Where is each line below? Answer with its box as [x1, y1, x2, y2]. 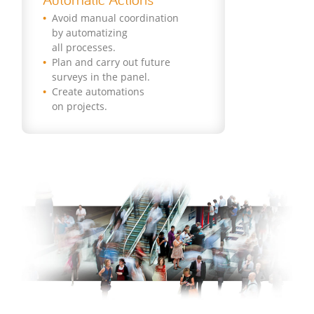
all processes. [52, 41, 116, 54]
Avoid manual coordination [52, 11, 179, 25]
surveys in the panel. [52, 70, 150, 83]
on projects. [52, 100, 107, 113]
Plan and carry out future [52, 55, 171, 69]
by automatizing [52, 26, 128, 39]
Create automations [52, 85, 145, 98]
